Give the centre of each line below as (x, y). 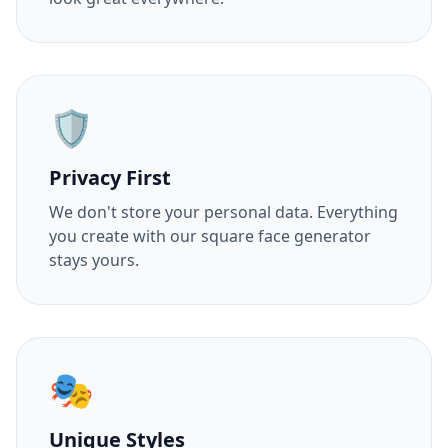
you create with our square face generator (210, 236)
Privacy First (110, 177)
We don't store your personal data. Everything (223, 212)
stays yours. (94, 260)
